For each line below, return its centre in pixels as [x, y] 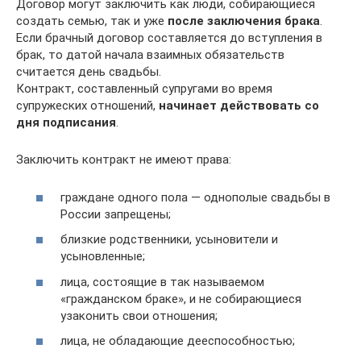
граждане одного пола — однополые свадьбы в [195, 197]
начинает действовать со [239, 106]
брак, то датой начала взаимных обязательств [150, 55]
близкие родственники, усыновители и [169, 239]
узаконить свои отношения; [139, 315]
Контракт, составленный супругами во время [144, 89]
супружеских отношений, [87, 106]
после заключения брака [244, 21]
